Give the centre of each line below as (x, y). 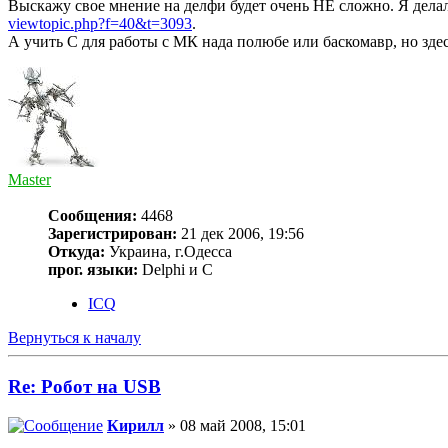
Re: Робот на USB (84, 387)
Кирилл (135, 425)
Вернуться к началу (74, 338)
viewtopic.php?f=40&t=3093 (100, 24)
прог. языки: (93, 270)
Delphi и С (175, 270)
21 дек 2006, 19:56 (240, 234)
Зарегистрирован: (112, 234)
